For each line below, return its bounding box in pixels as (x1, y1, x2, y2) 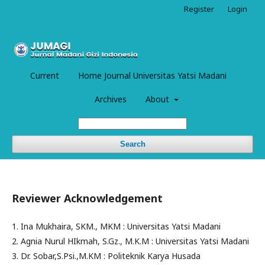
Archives (95, 93, 127, 105)
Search (119, 139, 146, 148)
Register (184, 4, 214, 14)
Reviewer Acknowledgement (12, 190, 163, 205)
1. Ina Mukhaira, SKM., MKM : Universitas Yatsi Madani (12, 220, 221, 232)
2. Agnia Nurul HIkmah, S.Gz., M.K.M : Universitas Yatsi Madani (12, 235, 251, 247)
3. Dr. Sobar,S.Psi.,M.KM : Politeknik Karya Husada (12, 250, 203, 261)
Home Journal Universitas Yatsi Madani (78, 69, 227, 81)
